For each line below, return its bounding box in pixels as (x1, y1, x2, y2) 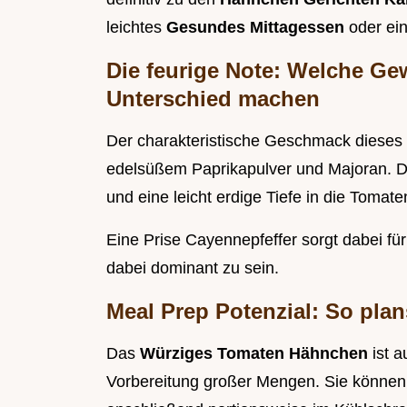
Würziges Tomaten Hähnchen (140, 344, 372, 363)
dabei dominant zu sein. (106, 259, 279, 278)
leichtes (106, 18, 166, 37)
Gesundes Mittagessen (166, 18, 349, 37)
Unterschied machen (106, 86, 320, 112)
